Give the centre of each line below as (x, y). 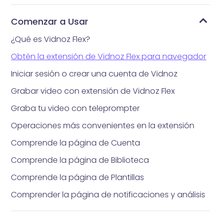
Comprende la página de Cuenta (76, 143)
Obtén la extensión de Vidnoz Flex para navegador (109, 56)
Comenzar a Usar (50, 21)
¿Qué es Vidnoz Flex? (51, 39)
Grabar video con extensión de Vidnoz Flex (93, 91)
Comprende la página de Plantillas (78, 177)
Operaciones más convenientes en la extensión (103, 125)
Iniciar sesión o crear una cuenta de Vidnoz (94, 74)
